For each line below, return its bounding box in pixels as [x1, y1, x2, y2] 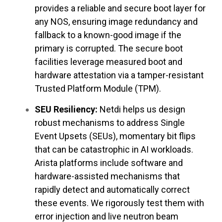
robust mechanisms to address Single [35, 117, 185, 128]
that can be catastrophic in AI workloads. [35, 144, 193, 155]
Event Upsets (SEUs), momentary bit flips [35, 130, 196, 141]
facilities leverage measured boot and [35, 56, 182, 67]
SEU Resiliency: [35, 104, 98, 114]
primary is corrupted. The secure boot [35, 43, 183, 54]
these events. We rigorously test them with [35, 197, 204, 208]
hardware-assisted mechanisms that [35, 170, 180, 181]
